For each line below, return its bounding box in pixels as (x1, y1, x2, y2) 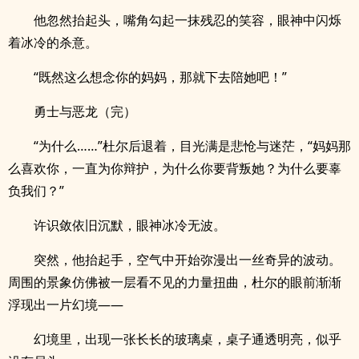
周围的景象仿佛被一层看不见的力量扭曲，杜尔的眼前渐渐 (8, 273, 341, 291)
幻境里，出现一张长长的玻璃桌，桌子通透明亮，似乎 (34, 330, 341, 348)
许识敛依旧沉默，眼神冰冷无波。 (34, 216, 226, 234)
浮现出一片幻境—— (8, 296, 123, 313)
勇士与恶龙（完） (34, 103, 136, 120)
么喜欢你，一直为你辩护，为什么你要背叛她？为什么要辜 (8, 159, 341, 177)
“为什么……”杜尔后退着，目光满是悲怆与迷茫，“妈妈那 (34, 137, 351, 155)
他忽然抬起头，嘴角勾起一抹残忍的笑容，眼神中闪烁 (34, 11, 341, 29)
